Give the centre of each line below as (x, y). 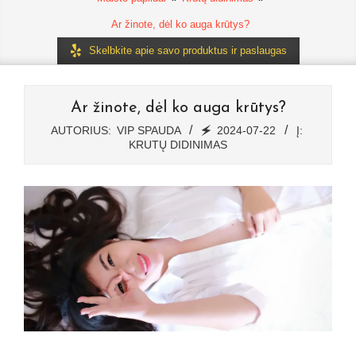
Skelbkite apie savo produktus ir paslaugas (188, 51)
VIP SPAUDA (149, 131)
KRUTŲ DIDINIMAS (178, 145)
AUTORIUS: (81, 131)
